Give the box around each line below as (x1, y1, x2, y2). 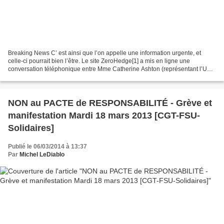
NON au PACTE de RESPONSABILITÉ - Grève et (8, 98, 212, 108)
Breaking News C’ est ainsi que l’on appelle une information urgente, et (8, 49, 201, 57)
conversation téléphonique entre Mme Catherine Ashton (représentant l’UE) (8, 65, 213, 73)
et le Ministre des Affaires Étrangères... (8, 73, 112, 81)
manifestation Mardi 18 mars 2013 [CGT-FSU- (8, 110, 200, 121)
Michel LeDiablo (19, 151, 64, 158)
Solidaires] (8, 123, 54, 133)
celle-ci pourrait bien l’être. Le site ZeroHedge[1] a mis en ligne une (8, 57, 190, 65)
